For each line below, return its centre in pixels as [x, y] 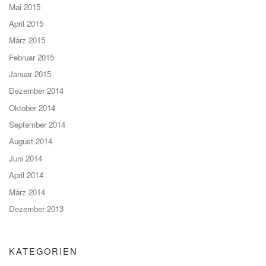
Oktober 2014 [32, 107]
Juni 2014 [26, 158]
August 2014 [31, 141]
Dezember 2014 [36, 91]
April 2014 [26, 175]
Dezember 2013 [36, 208]
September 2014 [37, 125]
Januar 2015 [30, 74]
